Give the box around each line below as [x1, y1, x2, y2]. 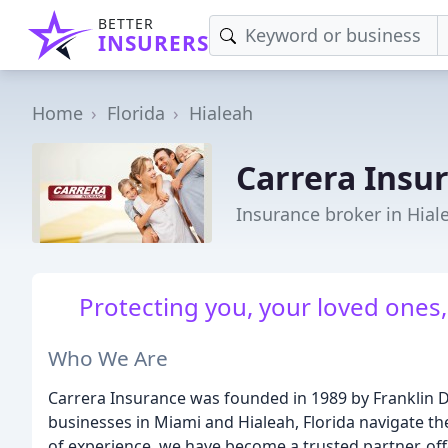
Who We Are [48, 343, 168, 372]
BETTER [98, 14, 154, 33]
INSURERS [98, 29, 209, 57]
